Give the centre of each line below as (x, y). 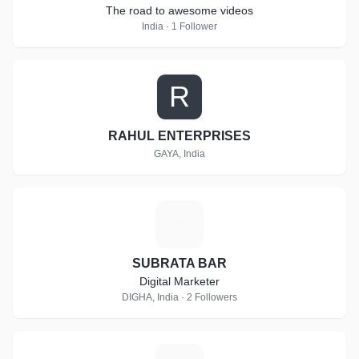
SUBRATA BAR (179, 263)
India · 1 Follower (179, 26)
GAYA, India (179, 154)
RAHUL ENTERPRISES (179, 136)
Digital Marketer (179, 281)
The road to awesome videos (179, 10)
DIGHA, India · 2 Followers (179, 297)
